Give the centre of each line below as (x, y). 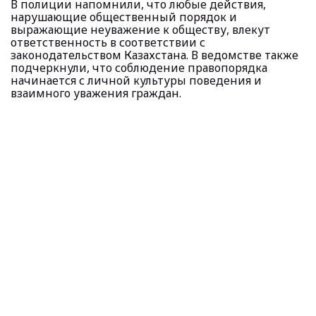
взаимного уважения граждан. (96, 93)
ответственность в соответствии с (108, 42)
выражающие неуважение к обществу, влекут (140, 30)
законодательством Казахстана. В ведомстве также (154, 55)
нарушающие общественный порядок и (124, 17)
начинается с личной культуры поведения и (136, 80)
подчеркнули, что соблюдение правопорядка (139, 68)
